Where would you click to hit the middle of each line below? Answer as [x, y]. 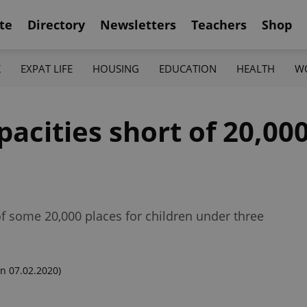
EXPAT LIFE [46, 68]
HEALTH [256, 68]
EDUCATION [188, 68]
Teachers [219, 24]
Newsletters [138, 24]
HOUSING [115, 68]
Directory [56, 24]
